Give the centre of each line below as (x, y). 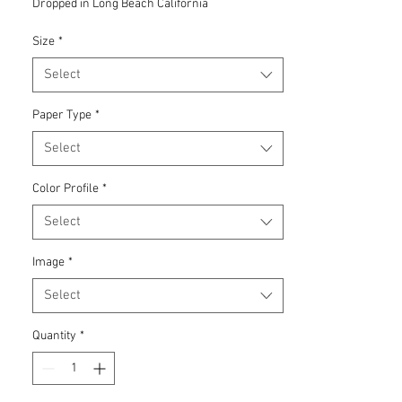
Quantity (54, 336)
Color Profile (66, 189)
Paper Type (62, 115)
